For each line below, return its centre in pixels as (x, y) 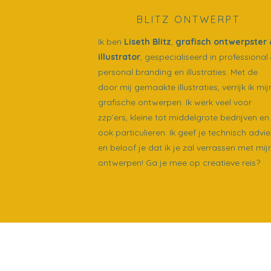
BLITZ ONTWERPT (189, 19)
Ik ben (111, 41)
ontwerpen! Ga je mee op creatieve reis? (179, 162)
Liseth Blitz (148, 41)
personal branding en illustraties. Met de (178, 72)
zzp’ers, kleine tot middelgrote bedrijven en (184, 117)
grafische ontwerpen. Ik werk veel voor (175, 102)
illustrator (119, 57)
